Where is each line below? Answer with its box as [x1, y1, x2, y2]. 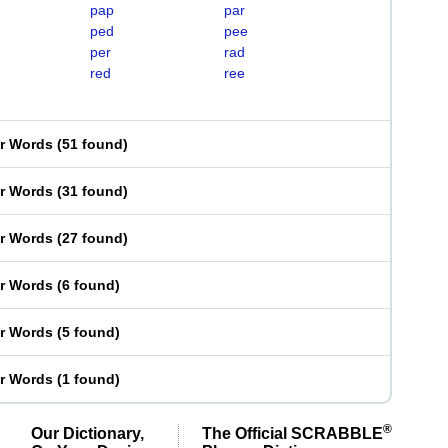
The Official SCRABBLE [202, 424, 383, 442]
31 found [62, 183, 123, 199]
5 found [62, 324, 115, 340]
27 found [62, 230, 123, 246]
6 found [62, 277, 115, 293]
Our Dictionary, [31, 424, 144, 442]
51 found [62, 136, 123, 152]
